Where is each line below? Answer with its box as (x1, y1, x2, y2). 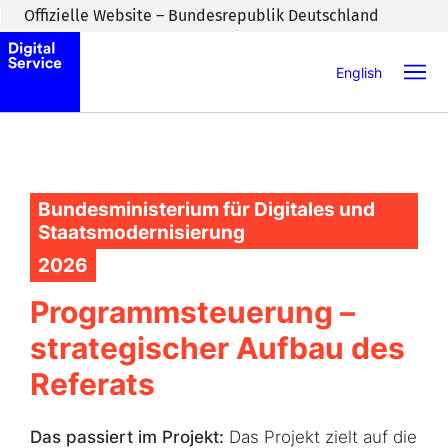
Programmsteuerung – (30, 294, 355, 330)
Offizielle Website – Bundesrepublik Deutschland (24, 6, 379, 25)
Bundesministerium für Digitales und (38, 198, 375, 221)
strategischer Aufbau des (30, 330, 405, 366)
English (336, 63, 382, 81)
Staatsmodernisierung (38, 221, 245, 244)
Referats (30, 366, 155, 402)
